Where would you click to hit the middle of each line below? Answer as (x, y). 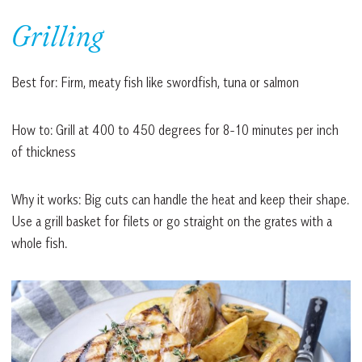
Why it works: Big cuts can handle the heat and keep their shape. (180, 200)
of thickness (44, 152)
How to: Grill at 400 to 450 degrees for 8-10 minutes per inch (175, 130)
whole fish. (39, 244)
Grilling (57, 40)
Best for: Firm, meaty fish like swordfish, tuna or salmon (155, 83)
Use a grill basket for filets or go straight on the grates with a (172, 222)
